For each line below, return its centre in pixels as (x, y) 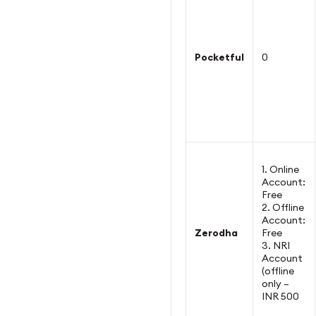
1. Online (280, 169)
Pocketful (219, 57)
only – (275, 284)
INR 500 (280, 296)
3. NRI (275, 245)
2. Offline (282, 207)
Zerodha (216, 233)
